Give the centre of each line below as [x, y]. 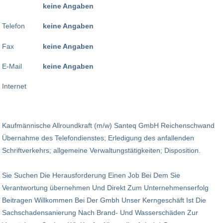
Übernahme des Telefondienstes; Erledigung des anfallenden [98, 138]
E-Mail [12, 66]
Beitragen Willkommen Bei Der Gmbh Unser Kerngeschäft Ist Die [104, 200]
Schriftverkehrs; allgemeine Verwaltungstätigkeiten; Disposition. [101, 151]
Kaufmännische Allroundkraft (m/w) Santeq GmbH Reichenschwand [108, 126]
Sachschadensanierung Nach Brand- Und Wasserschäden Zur [100, 213]
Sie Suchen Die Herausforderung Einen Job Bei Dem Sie [91, 175]
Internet [14, 86]
